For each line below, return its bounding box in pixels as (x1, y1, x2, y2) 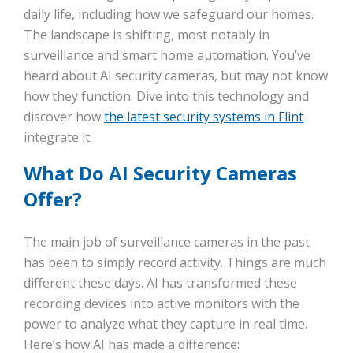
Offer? (24, 186, 82, 213)
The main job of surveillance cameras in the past (24, 233, 310, 251)
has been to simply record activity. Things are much (24, 254, 326, 272)
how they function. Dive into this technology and (24, 87, 309, 106)
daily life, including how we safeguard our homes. (24, 6, 314, 24)
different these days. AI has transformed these (24, 274, 297, 292)
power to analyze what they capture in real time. (24, 315, 307, 333)
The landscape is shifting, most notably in (24, 26, 269, 44)
